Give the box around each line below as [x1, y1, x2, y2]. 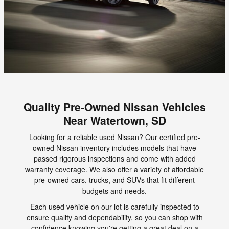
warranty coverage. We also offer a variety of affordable [25, 164, 204, 175]
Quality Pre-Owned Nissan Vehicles [23, 99, 206, 114]
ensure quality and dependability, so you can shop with [26, 212, 203, 223]
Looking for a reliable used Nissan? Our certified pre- [29, 132, 200, 143]
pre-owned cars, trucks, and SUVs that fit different [34, 175, 195, 186]
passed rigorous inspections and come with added [33, 153, 196, 164]
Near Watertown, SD [63, 112, 166, 128]
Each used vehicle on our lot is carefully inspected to [30, 201, 199, 212]
